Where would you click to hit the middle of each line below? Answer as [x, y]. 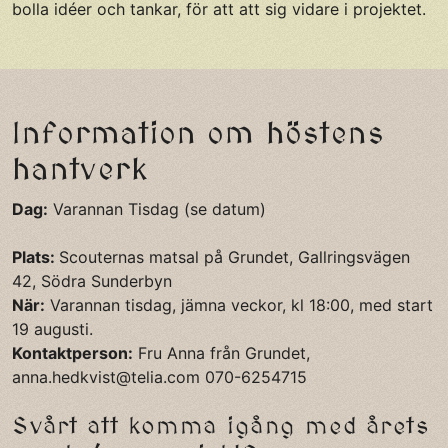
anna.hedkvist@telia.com [106, 377]
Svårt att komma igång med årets [221, 427]
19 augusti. [52, 329]
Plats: [35, 257]
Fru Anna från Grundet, [221, 353]
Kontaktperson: [72, 353]
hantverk [80, 171]
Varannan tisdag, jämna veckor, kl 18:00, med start [239, 305]
